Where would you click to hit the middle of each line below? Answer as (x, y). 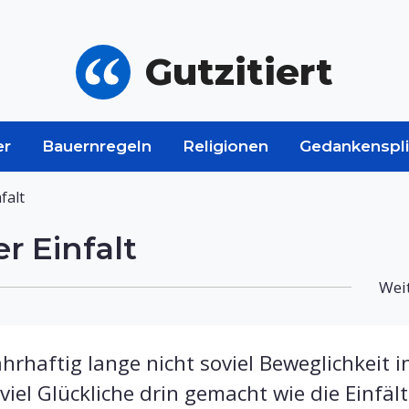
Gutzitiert (239, 72)
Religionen (225, 146)
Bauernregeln (97, 146)
